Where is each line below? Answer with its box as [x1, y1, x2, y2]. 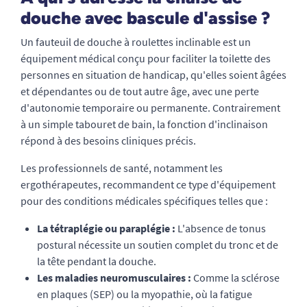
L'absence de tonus [175, 221, 266, 236]
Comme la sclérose [191, 271, 280, 285]
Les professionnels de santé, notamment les [21, 161, 223, 175]
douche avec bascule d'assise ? [21, 8, 270, 29]
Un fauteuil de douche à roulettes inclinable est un [21, 35, 251, 49]
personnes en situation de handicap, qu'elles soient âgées [21, 68, 286, 82]
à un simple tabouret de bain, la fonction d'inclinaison [21, 117, 268, 132]
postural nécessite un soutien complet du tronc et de [37, 238, 278, 252]
